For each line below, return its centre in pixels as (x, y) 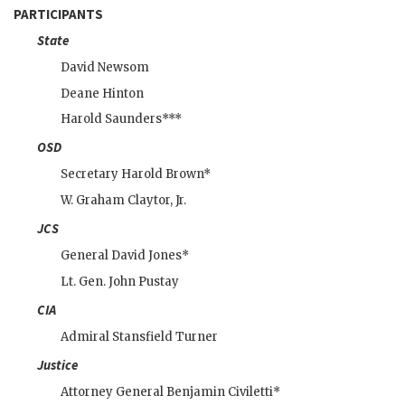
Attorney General (113, 392)
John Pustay (144, 282)
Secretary (91, 174)
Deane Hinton (102, 93)
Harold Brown (162, 174)
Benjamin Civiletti (220, 392)
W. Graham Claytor (115, 201)
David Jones (146, 256)
